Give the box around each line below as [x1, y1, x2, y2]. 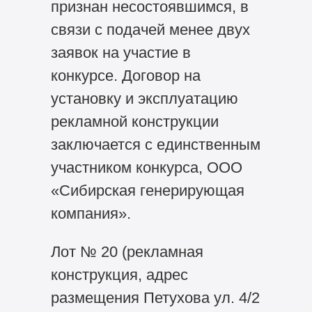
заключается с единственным [50, 135, 260, 153]
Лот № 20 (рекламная [50, 242, 203, 260]
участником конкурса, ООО [50, 158, 242, 176]
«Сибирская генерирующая [50, 181, 244, 199]
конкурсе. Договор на [50, 66, 201, 84]
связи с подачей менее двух [50, 20, 250, 38]
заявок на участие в [50, 43, 191, 61]
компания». [50, 204, 131, 222]
